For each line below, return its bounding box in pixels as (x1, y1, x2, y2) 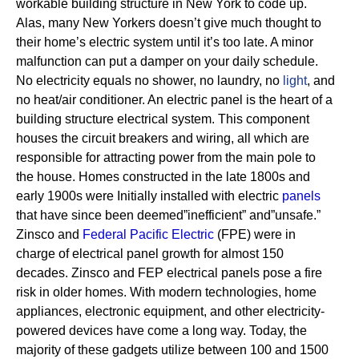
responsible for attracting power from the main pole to (16, 151, 316, 164)
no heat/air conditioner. (16, 93, 145, 107)
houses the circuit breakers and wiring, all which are (16, 131, 309, 145)
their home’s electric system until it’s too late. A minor (16, 35, 313, 49)
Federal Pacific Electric (83, 228, 214, 241)
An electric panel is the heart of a (147, 93, 333, 107)
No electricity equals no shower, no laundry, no (16, 74, 283, 87)
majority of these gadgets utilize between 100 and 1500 (16, 343, 329, 357)
